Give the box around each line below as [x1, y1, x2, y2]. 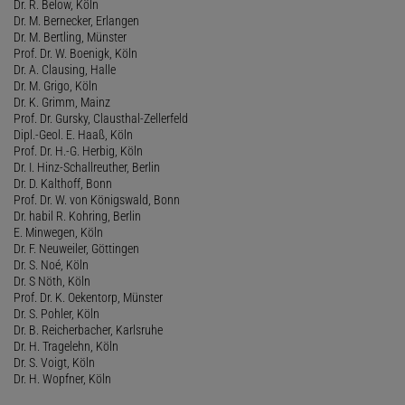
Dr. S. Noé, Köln [14, 257, 89, 272]
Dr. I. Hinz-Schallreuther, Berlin [14, 159, 160, 174]
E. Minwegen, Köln [14, 224, 103, 240]
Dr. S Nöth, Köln [14, 273, 90, 288]
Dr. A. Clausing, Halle [14, 61, 116, 77]
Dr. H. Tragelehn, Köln [14, 338, 118, 353]
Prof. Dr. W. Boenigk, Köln [14, 45, 137, 61]
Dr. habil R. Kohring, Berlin [14, 208, 141, 223]
